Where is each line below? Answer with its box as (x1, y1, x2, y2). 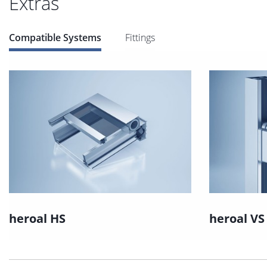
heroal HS (9, 210, 66, 227)
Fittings (125, 30, 155, 44)
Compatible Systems (9, 30, 101, 44)
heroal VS (209, 210, 265, 227)
